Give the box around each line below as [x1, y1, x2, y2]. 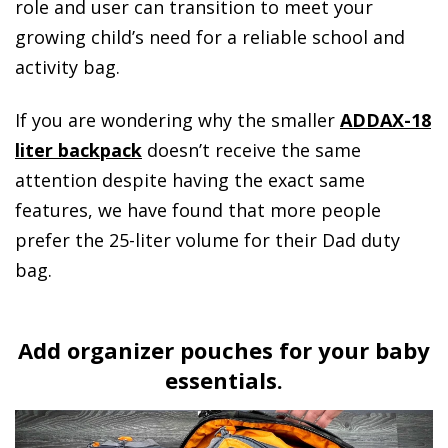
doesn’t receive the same [142, 137, 361, 162]
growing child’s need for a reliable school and [15, 25, 405, 50]
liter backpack [15, 137, 142, 162]
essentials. [165, 364, 283, 395]
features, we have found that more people [15, 197, 381, 222]
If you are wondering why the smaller [15, 107, 340, 132]
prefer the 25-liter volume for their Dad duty [15, 227, 400, 252]
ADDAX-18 [340, 107, 431, 132]
